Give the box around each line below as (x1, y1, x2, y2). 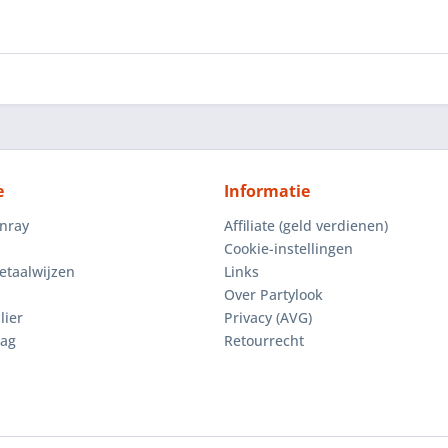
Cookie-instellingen (224, 239, 353, 258)
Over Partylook (224, 285, 323, 304)
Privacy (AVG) (224, 308, 312, 327)
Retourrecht (224, 331, 304, 350)
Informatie (224, 180, 310, 202)
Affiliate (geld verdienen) (224, 216, 388, 235)
